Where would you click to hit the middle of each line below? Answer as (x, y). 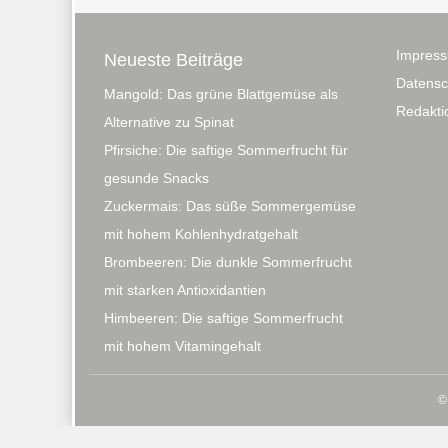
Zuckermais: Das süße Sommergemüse (230, 206)
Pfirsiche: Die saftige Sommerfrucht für (226, 150)
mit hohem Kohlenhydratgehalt (201, 234)
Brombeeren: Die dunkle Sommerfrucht (228, 262)
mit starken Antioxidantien (185, 290)
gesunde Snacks (156, 178)
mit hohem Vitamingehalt (182, 346)
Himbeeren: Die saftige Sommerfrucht (223, 318)
